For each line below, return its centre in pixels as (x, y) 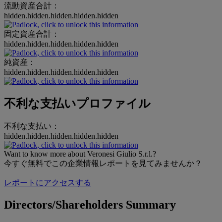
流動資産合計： (32, 6)
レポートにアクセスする (48, 182)
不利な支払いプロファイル (77, 104)
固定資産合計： (32, 34)
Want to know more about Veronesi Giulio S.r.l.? (80, 154)
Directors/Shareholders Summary (90, 204)
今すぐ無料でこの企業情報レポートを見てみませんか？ (103, 163)
